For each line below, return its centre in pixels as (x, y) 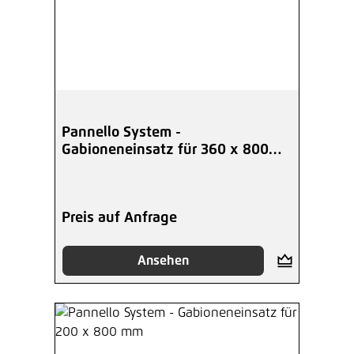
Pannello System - (121, 133)
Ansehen (163, 261)
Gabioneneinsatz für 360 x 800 (165, 151)
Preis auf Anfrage (119, 218)
